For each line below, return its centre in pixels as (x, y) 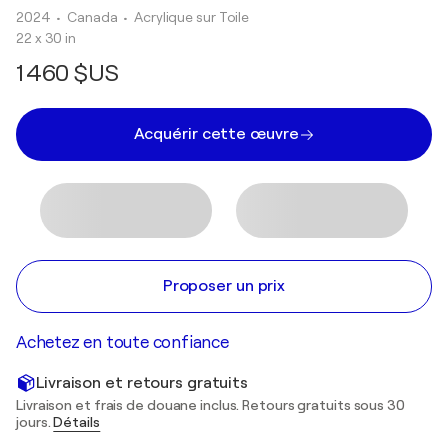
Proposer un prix (224, 286)
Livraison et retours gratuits (142, 382)
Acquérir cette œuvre (216, 134)
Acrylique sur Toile (192, 17)
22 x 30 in (46, 38)
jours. (35, 422)
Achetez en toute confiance (122, 342)
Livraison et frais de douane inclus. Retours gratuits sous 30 (210, 405)
